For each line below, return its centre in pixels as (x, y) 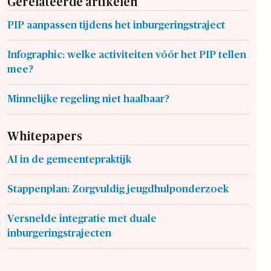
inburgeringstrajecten (59, 233)
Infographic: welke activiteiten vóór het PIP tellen (127, 55)
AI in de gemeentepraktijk (69, 160)
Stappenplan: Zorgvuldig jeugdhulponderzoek (118, 189)
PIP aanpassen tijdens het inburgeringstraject (116, 25)
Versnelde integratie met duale (82, 219)
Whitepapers (45, 137)
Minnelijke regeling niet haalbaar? (88, 99)
